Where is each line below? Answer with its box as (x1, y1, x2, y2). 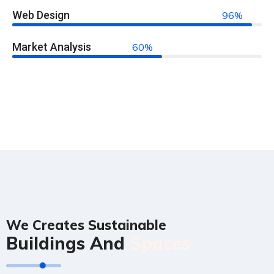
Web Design (12, 9, 70, 21)
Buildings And (6, 232, 130, 254)
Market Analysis (12, 40, 91, 53)
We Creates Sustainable (6, 217, 166, 234)
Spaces (130, 232, 190, 254)
